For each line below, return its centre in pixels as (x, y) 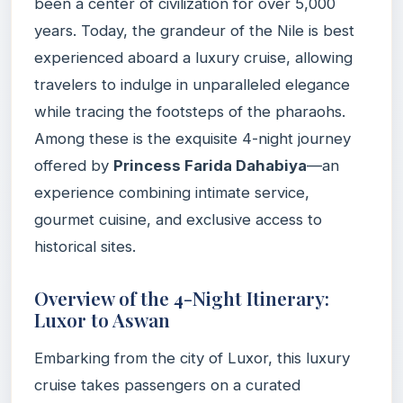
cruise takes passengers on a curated (167, 385)
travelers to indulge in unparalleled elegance (192, 84)
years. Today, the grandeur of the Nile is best (194, 30)
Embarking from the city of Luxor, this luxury (192, 358)
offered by (74, 165)
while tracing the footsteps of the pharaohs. (190, 111)
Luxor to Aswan (102, 319)
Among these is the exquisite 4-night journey (193, 138)
